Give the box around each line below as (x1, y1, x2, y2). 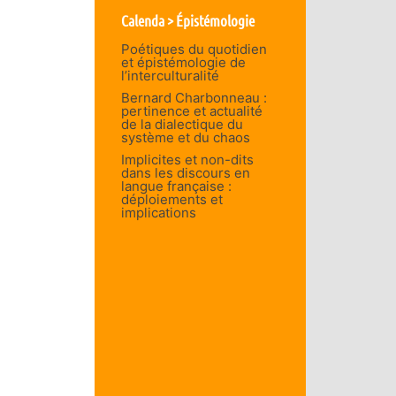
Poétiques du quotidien (120, 40, 267, 57)
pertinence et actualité (120, 102, 263, 119)
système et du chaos (120, 128, 250, 146)
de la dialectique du (120, 115, 243, 133)
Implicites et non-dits (120, 150, 254, 168)
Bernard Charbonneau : (120, 88, 267, 106)
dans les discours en (120, 164, 250, 181)
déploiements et (120, 190, 223, 208)
